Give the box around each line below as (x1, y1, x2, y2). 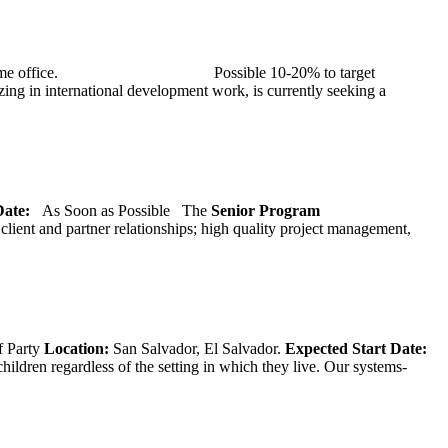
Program (259, 201, 320, 219)
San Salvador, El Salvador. (113, 339, 285, 357)
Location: (44, 339, 113, 357)
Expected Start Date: (285, 339, 431, 357)
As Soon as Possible (42, 201, 174, 219)
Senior (211, 201, 255, 219)
